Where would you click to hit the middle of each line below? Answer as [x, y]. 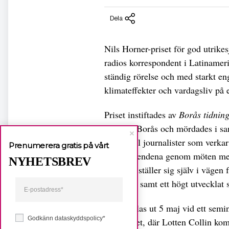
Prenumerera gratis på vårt [59, 145]
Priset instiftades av [142, 114]
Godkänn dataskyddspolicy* [66, 218]
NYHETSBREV [50, 161]
